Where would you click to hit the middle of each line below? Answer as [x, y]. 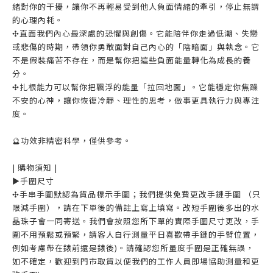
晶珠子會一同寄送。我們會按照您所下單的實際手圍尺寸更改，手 [136, 221]
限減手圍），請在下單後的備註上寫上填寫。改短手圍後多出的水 [136, 207]
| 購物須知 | [35, 167]
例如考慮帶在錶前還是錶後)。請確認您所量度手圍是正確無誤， [133, 248]
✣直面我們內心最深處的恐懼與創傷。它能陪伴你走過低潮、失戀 [135, 33]
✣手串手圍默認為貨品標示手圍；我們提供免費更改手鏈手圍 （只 [136, 194]
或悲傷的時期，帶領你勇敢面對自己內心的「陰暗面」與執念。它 [136, 47]
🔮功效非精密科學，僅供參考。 [72, 140]
